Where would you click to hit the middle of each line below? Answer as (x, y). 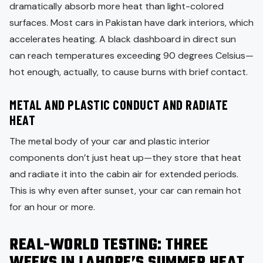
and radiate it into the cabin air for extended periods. (124, 174)
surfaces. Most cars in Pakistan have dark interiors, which (131, 22)
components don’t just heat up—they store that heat (125, 157)
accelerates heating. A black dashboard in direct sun (123, 39)
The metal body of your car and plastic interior (110, 141)
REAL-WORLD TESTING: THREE (109, 245)
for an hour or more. (52, 207)
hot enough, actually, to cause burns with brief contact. (129, 72)
